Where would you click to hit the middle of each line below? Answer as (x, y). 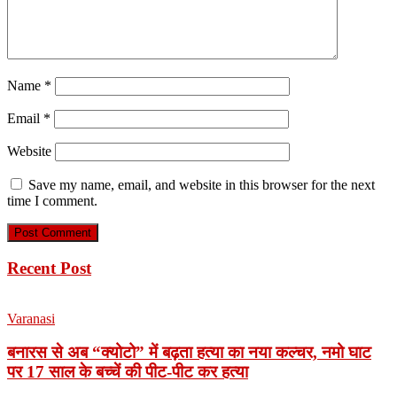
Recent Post (49, 268)
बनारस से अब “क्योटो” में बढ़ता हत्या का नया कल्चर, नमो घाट (189, 353)
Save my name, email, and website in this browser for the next (202, 185)
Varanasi (31, 318)
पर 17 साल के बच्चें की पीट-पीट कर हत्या (128, 372)
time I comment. (52, 201)
